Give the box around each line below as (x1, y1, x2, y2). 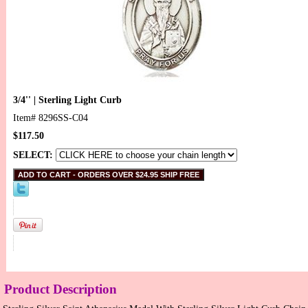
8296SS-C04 (38, 113, 88, 124)
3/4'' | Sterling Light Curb (13, 95, 122, 106)
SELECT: (13, 150, 56, 161)
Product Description (4, 282, 117, 297)
